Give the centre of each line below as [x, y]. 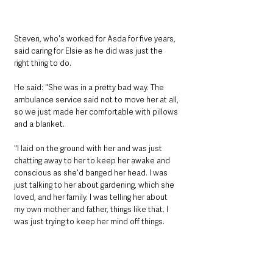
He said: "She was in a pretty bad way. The [90, 88]
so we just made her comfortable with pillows [97, 112]
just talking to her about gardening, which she [95, 185]
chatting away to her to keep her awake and [93, 161]
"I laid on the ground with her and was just [89, 149]
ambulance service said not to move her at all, [97, 100]
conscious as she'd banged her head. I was [92, 173]
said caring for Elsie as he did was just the [89, 51]
